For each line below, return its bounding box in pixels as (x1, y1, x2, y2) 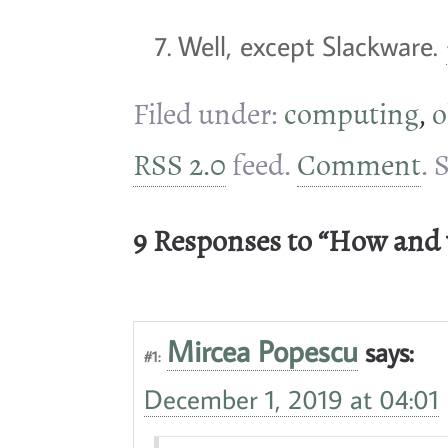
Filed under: (133, 92, 284, 135)
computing (284, 92, 419, 135)
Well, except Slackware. (178, 26, 446, 64)
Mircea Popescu (167, 331, 358, 370)
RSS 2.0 (133, 143, 226, 186)
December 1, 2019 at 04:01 (144, 380, 439, 416)
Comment (297, 143, 421, 186)
